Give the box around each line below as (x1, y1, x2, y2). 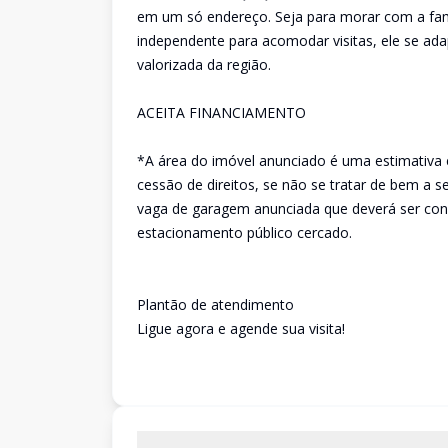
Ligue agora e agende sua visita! (137, 319, 345, 338)
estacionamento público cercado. (137, 223, 352, 242)
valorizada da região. (137, 55, 271, 74)
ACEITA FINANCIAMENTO (137, 103, 306, 122)
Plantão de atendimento (137, 295, 294, 314)
